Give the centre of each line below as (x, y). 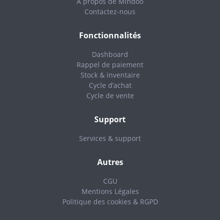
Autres (110, 162)
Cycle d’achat (110, 85)
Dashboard (110, 54)
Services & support (110, 138)
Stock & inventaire (110, 75)
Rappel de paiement (110, 64)
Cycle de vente (110, 95)
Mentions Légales (110, 191)
